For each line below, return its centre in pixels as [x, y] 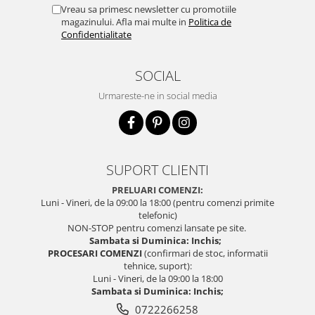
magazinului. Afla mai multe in [125, 22]
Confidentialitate [96, 34]
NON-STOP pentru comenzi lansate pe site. [157, 228]
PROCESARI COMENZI [95, 253]
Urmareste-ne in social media [157, 96]
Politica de [210, 22]
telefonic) [157, 215]
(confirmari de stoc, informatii [205, 253]
